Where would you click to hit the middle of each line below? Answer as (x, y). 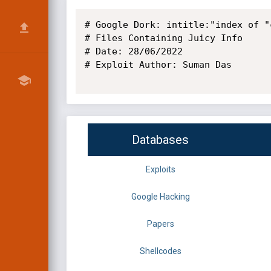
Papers (160, 224)
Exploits (160, 170)
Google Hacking (160, 197)
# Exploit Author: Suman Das (158, 65)
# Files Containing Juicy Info (163, 38)
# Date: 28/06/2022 (133, 51)
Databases (160, 140)
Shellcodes (160, 251)
